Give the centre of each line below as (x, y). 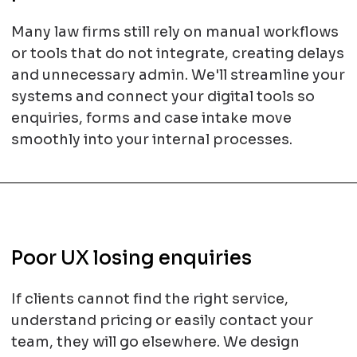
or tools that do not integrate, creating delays (177, 53)
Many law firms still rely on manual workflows (175, 32)
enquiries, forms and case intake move (151, 118)
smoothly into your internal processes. (151, 139)
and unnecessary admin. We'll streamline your (178, 75)
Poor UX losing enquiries (131, 258)
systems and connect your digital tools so (163, 96)
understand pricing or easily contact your (162, 320)
